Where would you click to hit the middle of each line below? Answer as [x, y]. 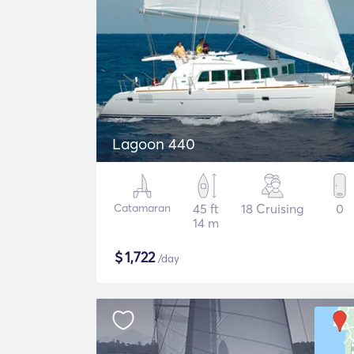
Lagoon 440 [154, 144]
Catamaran [143, 208]
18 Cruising [273, 209]
